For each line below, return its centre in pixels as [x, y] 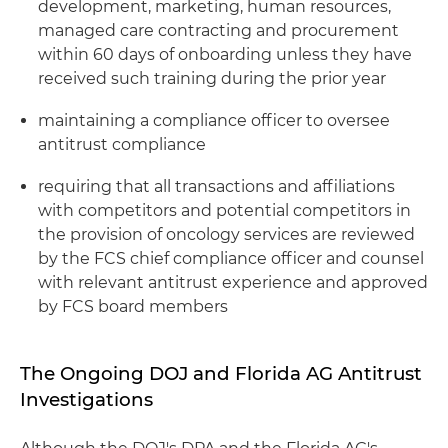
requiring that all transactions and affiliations [216, 186]
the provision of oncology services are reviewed [226, 234]
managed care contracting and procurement [218, 30]
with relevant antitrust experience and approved [233, 282]
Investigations [86, 399]
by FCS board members [133, 306]
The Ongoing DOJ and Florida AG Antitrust [221, 373]
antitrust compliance [122, 144]
